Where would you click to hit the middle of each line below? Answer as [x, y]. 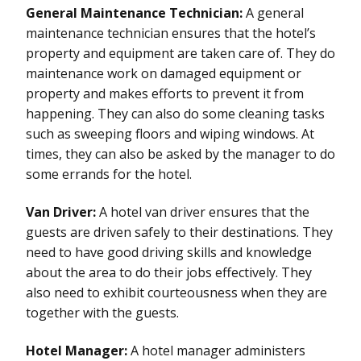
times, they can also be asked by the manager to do [180, 154]
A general [273, 12]
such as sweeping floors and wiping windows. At [170, 133]
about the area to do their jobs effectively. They [169, 272]
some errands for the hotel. [109, 174]
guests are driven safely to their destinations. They [179, 232]
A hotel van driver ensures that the [203, 212]
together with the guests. [102, 312]
